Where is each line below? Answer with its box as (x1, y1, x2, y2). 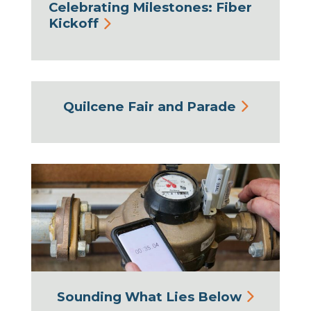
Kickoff (49, 15, 99, 32)
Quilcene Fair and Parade (62, 98, 236, 115)
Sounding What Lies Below (57, 288, 242, 305)
